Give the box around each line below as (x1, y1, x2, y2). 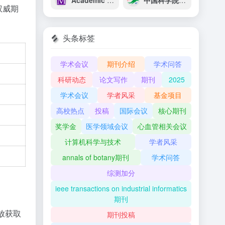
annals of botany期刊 (62, 152, 129, 162)
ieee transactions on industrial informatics (55, 183, 187, 193)
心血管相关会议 (137, 121, 187, 131)
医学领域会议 (86, 121, 128, 131)
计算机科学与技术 (65, 137, 121, 147)
